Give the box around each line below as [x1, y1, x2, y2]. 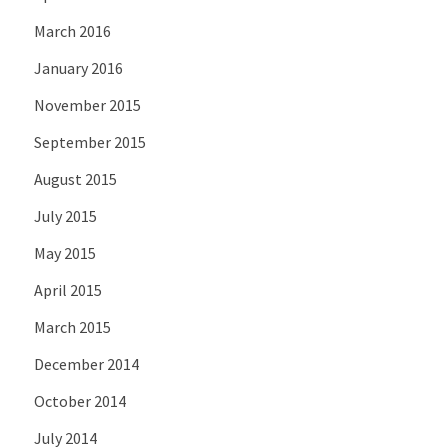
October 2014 [33, 391, 126, 412]
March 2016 [33, 21, 111, 42]
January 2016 [33, 58, 123, 79]
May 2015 [33, 243, 96, 264]
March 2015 [33, 317, 111, 338]
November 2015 [33, 95, 141, 116]
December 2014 [33, 354, 139, 375]
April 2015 [33, 280, 102, 301]
